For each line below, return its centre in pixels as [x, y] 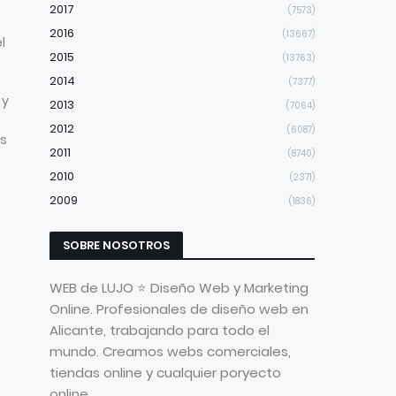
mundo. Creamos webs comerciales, [170, 351]
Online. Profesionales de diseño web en [179, 309]
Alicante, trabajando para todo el [160, 330]
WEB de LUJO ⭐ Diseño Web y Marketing [179, 288]
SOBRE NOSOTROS [116, 245]
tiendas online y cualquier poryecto [165, 373]
